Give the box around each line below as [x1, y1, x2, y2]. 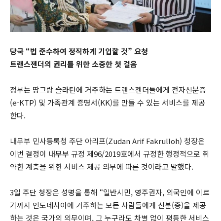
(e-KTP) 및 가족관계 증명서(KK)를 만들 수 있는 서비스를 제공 [10, 97, 205, 108]
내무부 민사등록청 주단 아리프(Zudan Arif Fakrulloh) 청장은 [10, 135, 205, 146]
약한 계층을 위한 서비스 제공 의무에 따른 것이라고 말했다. [10, 161, 193, 172]
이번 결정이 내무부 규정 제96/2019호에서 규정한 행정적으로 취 [10, 148, 209, 159]
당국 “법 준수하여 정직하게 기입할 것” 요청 [10, 45, 148, 56]
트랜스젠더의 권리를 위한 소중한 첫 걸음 [10, 58, 137, 69]
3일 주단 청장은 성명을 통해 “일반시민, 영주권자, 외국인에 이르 [10, 186, 210, 197]
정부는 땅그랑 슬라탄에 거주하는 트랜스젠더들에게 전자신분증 [10, 84, 206, 95]
